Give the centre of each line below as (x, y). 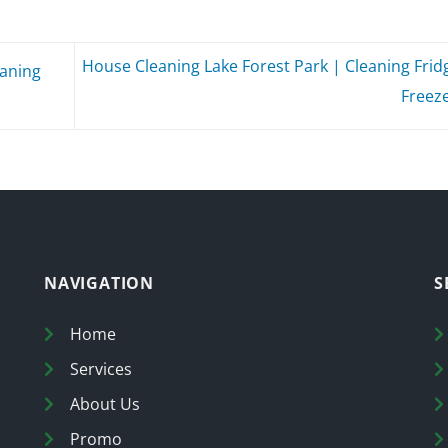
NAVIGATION (99, 282)
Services (101, 369)
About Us (105, 404)
